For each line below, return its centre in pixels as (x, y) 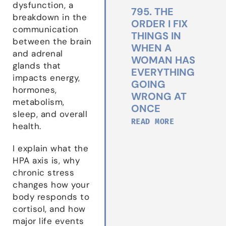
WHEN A (151, 48)
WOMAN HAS (163, 60)
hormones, (35, 90)
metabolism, (39, 102)
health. (27, 126)
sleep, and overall (50, 114)
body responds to (51, 196)
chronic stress (43, 172)
